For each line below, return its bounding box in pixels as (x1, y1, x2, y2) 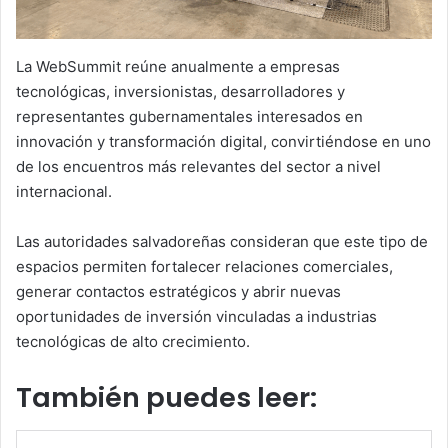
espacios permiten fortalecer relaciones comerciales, (16, 257, 393, 277)
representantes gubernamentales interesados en (16, 107, 363, 127)
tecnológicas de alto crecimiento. (16, 332, 250, 352)
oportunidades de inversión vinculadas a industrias (16, 307, 377, 327)
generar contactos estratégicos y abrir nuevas (16, 282, 341, 302)
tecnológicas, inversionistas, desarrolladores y (16, 82, 345, 102)
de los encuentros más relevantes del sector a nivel (16, 157, 381, 177)
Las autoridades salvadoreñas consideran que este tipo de (16, 232, 428, 252)
